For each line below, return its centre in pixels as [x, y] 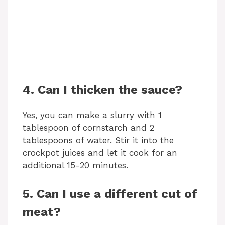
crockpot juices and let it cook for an [100, 153]
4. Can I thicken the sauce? [102, 90]
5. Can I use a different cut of [110, 194]
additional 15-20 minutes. [75, 165]
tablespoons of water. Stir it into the [98, 140]
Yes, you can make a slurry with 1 [92, 115]
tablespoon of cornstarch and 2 [88, 128]
